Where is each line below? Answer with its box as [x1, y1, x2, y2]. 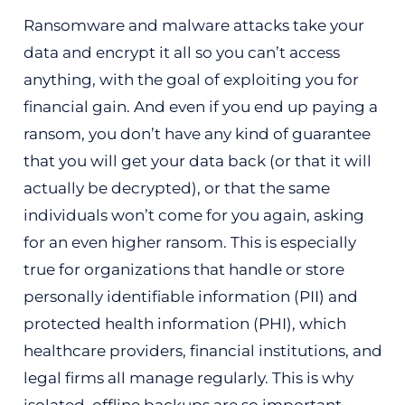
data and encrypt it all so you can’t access [23, 42, 340, 61]
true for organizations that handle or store [23, 259, 344, 278]
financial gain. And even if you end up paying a [23, 97, 378, 116]
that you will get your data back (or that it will [23, 151, 372, 170]
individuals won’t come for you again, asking [23, 205, 364, 224]
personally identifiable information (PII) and [23, 287, 358, 306]
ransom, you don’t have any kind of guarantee [23, 124, 371, 143]
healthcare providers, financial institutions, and [23, 341, 382, 360]
